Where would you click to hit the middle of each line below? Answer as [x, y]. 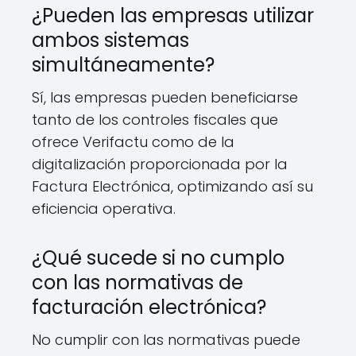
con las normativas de [137, 282]
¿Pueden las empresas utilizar [173, 15]
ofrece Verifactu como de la [133, 142]
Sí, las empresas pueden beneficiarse [165, 97]
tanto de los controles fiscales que [155, 120]
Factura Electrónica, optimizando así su [172, 186]
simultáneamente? [123, 65]
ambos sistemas [110, 40]
